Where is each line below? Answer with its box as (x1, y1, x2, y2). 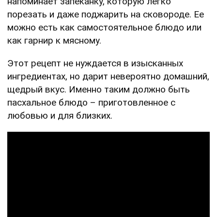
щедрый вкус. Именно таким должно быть (7, 84, 190, 95)
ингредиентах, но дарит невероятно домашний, (7, 71, 209, 82)
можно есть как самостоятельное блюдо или (7, 22, 201, 33)
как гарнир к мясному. (7, 35, 101, 46)
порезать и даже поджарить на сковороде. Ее (7, 9, 204, 20)
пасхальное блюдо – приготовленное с (7, 97, 175, 108)
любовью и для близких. (7, 110, 112, 122)
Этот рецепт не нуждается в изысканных (7, 58, 183, 69)
